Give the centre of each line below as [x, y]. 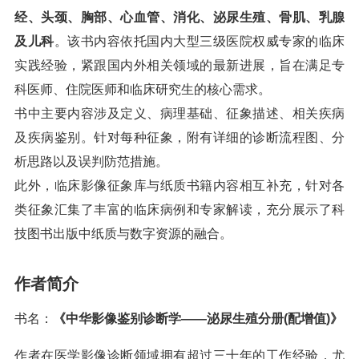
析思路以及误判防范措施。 [91, 161]
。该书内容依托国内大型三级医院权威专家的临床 [199, 41]
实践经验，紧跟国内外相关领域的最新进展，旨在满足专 [179, 65]
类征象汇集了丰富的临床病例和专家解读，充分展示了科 [179, 210]
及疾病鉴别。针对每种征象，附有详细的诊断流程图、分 [179, 137]
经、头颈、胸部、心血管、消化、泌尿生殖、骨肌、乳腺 [179, 17]
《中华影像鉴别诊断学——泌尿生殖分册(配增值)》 [198, 319]
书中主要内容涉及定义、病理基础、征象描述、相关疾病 [179, 113]
